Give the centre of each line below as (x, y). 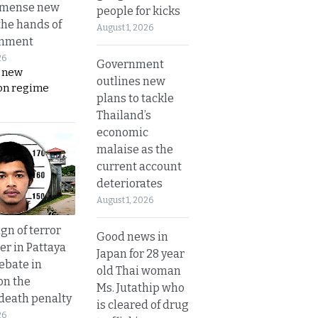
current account (139, 166)
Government (130, 64)
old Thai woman (139, 270)
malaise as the (135, 149)
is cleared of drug (143, 305)
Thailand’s (124, 115)
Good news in (132, 236)
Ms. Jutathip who (141, 287)
